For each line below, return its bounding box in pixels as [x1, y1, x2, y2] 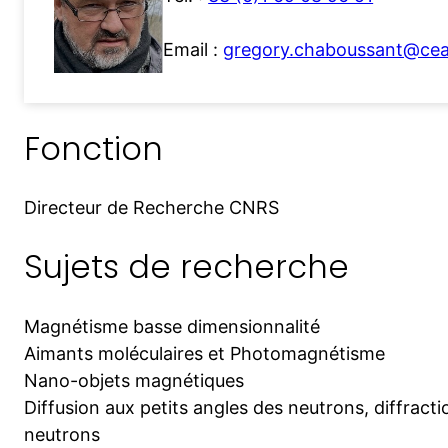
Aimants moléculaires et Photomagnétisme [24, 342, 385, 364]
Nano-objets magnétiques [24, 369, 244, 391]
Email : [163, 39, 224, 61]
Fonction [24, 125, 163, 171]
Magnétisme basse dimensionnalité [24, 315, 320, 337]
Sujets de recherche [24, 243, 349, 289]
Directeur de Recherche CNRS [24, 197, 279, 219]
